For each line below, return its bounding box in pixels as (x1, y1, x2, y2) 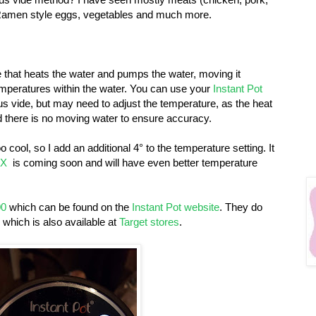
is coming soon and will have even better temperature (10, 156, 257, 169)
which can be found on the (9, 200, 132, 213)
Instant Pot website (132, 200, 219, 213)
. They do (219, 200, 262, 213)
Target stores (119, 215, 179, 228)
